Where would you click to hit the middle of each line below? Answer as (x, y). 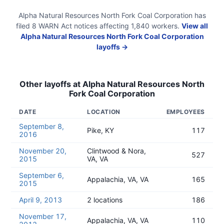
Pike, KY (100, 130)
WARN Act (54, 26)
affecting (113, 26)
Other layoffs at (51, 84)
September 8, (41, 126)
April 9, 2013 (40, 200)
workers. (164, 26)
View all (195, 26)
